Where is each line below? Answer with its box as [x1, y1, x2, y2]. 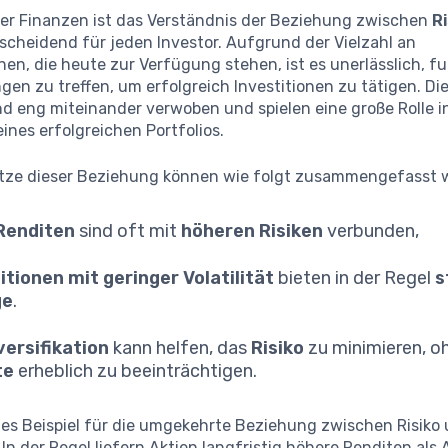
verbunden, [323, 219, 420, 242]
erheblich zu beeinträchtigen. [14, 359, 258, 382]
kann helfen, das [109, 336, 252, 359]
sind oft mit [75, 219, 182, 242]
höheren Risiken [181, 219, 324, 242]
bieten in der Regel [274, 266, 436, 289]
